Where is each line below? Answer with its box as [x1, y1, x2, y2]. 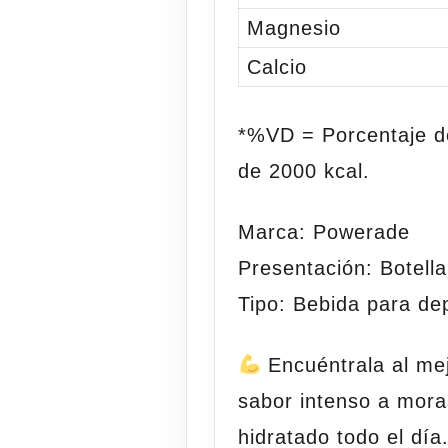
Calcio [247, 55, 308, 78]
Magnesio [247, 16, 342, 39]
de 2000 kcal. [238, 159, 371, 182]
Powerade [313, 220, 411, 243]
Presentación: [238, 256, 374, 279]
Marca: [238, 220, 307, 243]
